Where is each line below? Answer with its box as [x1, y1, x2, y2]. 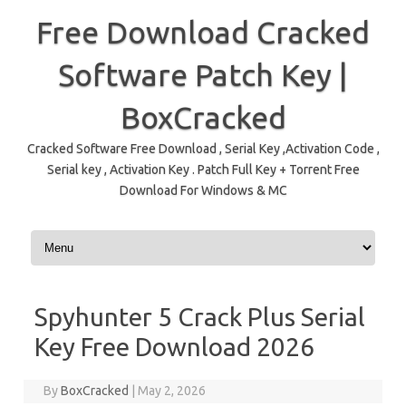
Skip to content [27, 229, 112, 244]
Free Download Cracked [36, 14, 370, 49]
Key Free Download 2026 [34, 333, 314, 361]
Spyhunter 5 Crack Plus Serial [34, 303, 365, 331]
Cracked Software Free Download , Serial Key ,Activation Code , [26, 141, 380, 156]
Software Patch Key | [58, 57, 348, 92]
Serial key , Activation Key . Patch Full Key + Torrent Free [46, 162, 360, 177]
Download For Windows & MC [119, 183, 287, 198]
